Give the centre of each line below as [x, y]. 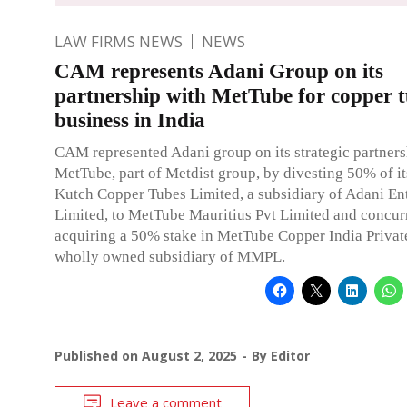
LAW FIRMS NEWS [119, 41]
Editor [290, 355]
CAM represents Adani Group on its [219, 71]
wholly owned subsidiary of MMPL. [170, 256]
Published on [98, 355]
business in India [130, 120]
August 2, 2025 [189, 355]
